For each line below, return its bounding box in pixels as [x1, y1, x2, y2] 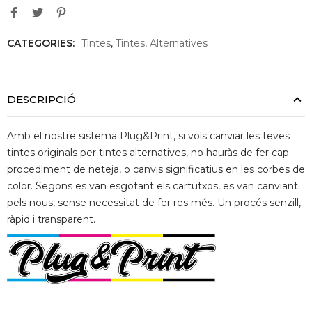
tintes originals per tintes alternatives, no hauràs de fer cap [7, 146, 289, 159]
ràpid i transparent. [7, 213, 95, 226]
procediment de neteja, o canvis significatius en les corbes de [7, 163, 305, 176]
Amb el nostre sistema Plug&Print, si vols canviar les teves [7, 130, 290, 143]
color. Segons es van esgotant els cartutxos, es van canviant [7, 180, 298, 193]
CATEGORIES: [7, 37, 75, 50]
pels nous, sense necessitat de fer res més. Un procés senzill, [7, 196, 301, 210]
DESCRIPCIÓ [7, 93, 76, 107]
